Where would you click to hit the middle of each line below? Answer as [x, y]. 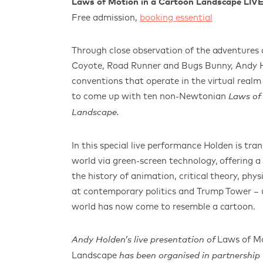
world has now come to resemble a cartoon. [164, 207]
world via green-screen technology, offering [163, 161]
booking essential [176, 18]
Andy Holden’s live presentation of [145, 240]
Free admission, [106, 18]
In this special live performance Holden [154, 146]
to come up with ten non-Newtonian [150, 96]
